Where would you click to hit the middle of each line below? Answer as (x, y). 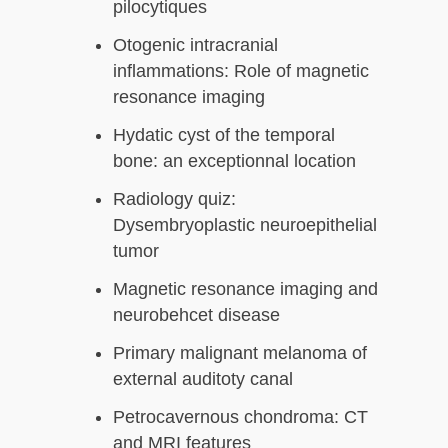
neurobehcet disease (196, 315)
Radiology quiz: (174, 199)
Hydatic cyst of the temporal (224, 135)
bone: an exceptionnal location (234, 161)
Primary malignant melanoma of (240, 353)
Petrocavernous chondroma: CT (240, 417)
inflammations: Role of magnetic (241, 71)
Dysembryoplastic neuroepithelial (245, 225)
